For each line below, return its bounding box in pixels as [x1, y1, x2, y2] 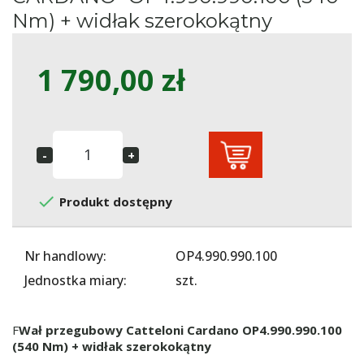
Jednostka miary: [24, 271, 127, 289]
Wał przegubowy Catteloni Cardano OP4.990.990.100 [19, 321, 342, 338]
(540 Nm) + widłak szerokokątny [12, 337, 211, 354]
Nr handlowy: [24, 246, 106, 265]
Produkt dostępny [56, 193, 172, 210]
